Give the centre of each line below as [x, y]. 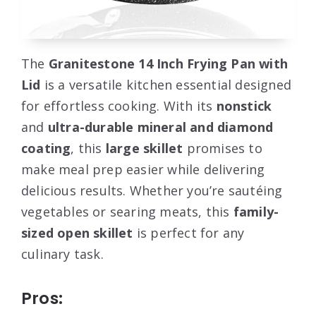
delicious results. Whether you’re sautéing [152, 191]
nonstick [244, 106]
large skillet [144, 148]
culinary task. [62, 254]
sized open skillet [77, 233]
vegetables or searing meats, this [127, 212]
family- [256, 212]
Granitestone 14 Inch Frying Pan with [168, 64]
